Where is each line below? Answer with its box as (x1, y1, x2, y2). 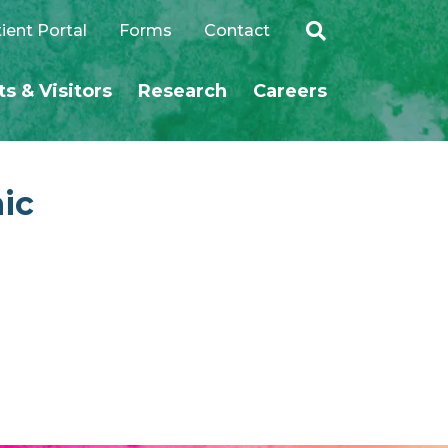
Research (138, 80, 227, 102)
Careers (253, 80, 327, 102)
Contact (204, 21, 270, 40)
